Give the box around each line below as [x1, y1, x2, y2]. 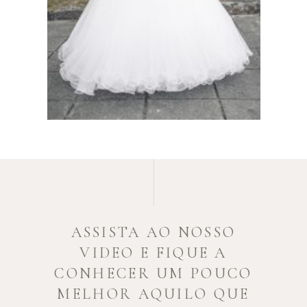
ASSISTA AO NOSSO [71, 223, 236, 241]
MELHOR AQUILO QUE [57, 285, 250, 303]
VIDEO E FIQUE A [79, 244, 228, 262]
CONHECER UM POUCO [54, 265, 253, 282]
